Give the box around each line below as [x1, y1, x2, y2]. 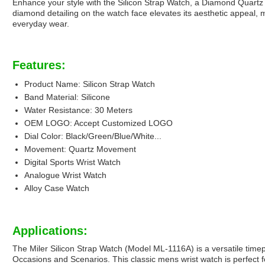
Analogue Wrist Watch [24, 170, 106, 180]
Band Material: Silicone [24, 92, 110, 102]
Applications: [12, 224, 88, 238]
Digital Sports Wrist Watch [24, 157, 121, 167]
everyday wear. [12, 19, 69, 29]
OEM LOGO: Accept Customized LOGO [24, 118, 173, 128]
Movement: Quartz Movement [24, 144, 136, 154]
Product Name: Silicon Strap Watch [24, 79, 155, 89]
